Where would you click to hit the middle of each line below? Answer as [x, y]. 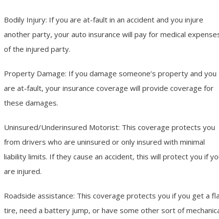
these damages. [31, 102]
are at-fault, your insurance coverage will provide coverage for [109, 88]
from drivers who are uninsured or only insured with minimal [104, 142]
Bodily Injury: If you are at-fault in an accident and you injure [104, 19]
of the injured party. [37, 49]
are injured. [23, 171]
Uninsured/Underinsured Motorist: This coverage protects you [109, 127]
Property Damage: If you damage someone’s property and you [110, 73]
